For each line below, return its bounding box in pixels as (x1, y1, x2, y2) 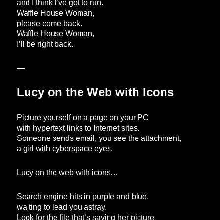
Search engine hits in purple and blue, (17, 192, 149, 201)
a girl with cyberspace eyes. (17, 144, 113, 153)
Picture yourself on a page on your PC (17, 113, 149, 122)
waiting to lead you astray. (17, 203, 107, 212)
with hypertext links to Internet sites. (17, 124, 140, 133)
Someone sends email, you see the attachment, (17, 134, 182, 143)
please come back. (17, 19, 82, 28)
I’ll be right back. (17, 40, 74, 49)
